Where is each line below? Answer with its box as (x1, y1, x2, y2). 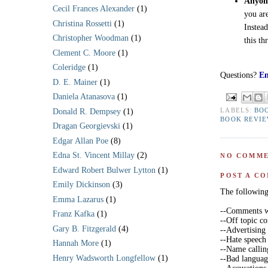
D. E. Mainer (53, 77, 98, 87)
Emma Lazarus (53, 194, 103, 204)
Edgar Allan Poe (53, 136, 108, 145)
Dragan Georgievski (53, 121, 120, 131)
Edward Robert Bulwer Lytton (53, 165, 156, 175)
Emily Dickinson (53, 180, 110, 190)
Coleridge (53, 63, 86, 72)
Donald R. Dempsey (53, 106, 121, 116)
